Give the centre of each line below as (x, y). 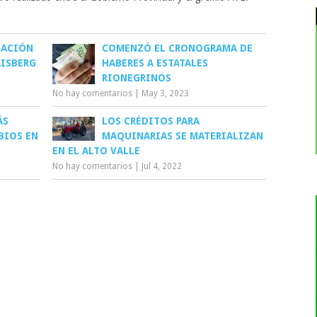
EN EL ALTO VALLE (97, 150)
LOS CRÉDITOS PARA (151, 121)
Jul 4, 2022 (162, 166)
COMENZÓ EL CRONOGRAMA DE (178, 48)
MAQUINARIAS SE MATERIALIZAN (183, 136)
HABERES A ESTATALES (155, 63)
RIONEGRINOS (137, 77)
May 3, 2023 (166, 93)
